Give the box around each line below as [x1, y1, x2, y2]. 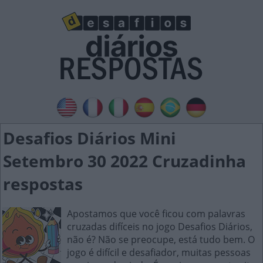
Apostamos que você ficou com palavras [67, 207, 245, 220]
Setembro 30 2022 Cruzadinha [3, 150, 246, 172]
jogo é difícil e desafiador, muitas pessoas [67, 246, 251, 259]
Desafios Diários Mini [3, 127, 176, 149]
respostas [3, 173, 83, 195]
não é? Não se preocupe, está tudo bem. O [67, 233, 255, 246]
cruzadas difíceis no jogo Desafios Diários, [67, 220, 252, 233]
